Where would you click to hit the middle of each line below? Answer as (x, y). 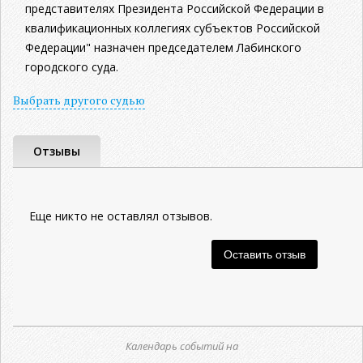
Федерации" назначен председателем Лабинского (163, 47)
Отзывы (57, 151)
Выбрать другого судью (79, 100)
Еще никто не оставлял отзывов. (121, 216)
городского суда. (72, 67)
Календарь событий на (181, 346)
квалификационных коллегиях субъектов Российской (173, 28)
